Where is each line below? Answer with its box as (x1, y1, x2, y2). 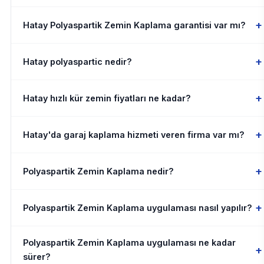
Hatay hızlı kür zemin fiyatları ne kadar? (22, 93, 191, 103)
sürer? (22, 252, 51, 262)
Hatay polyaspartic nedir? (22, 56, 132, 67)
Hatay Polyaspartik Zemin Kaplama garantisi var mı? (22, 19, 246, 30)
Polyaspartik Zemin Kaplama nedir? (22, 166, 174, 176)
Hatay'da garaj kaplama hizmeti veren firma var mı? (22, 129, 245, 140)
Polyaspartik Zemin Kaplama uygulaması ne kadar (22, 237, 236, 248)
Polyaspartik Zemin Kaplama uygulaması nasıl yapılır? (22, 202, 252, 213)
